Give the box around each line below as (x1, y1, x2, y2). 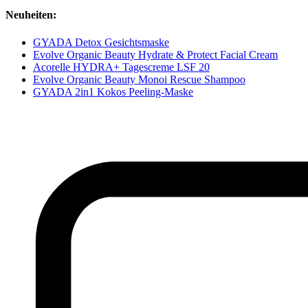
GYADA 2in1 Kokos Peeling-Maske (33, 85, 193, 98)
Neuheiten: (5, 9, 56, 21)
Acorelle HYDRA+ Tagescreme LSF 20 (33, 60, 210, 73)
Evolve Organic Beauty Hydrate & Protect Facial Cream (33, 48, 278, 60)
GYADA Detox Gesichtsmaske (33, 36, 169, 48)
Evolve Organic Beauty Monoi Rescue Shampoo (33, 73, 245, 85)
